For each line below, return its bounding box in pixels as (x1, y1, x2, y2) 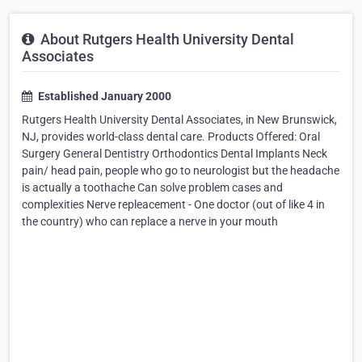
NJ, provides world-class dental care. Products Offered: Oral (22, 130, 320, 144)
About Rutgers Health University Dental (37, 31, 294, 48)
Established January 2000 (36, 90, 171, 103)
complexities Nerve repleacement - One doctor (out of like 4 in (22, 198, 325, 212)
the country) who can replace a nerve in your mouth (22, 215, 278, 229)
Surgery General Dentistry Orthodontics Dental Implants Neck (22, 147, 327, 161)
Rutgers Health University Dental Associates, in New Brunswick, (22, 113, 337, 127)
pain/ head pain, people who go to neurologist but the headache (22, 164, 339, 178)
